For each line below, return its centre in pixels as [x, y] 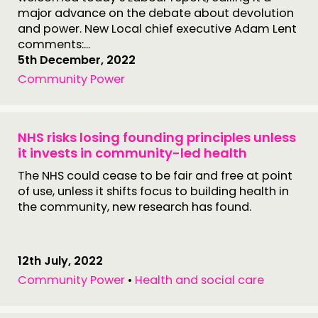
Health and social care [199, 280]
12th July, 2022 [60, 261]
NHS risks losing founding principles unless [157, 137]
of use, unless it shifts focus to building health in [153, 191]
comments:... [54, 44]
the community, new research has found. [135, 207]
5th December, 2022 [77, 60]
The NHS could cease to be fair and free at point [155, 176]
